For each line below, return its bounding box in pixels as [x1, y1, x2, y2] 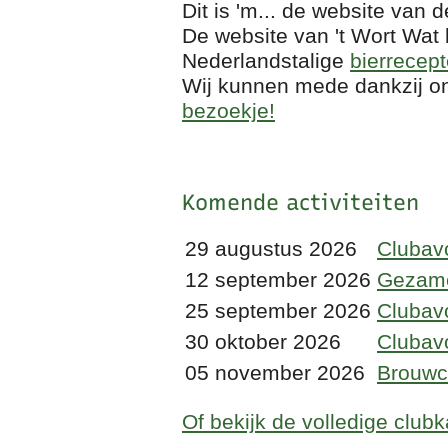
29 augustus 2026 [185, 237, 357, 261]
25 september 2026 [185, 299, 371, 323]
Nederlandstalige [182, 48, 350, 72]
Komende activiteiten [182, 188, 419, 216]
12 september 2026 [185, 268, 371, 292]
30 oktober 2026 [185, 330, 341, 354]
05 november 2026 [185, 361, 365, 385]
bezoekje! [182, 98, 275, 122]
